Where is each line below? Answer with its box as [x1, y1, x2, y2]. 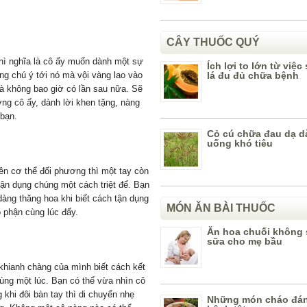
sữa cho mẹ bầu [207, 236, 282, 247]
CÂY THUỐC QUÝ [167, 36, 260, 48]
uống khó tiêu [207, 138, 273, 149]
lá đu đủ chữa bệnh [207, 70, 299, 81]
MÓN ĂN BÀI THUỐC [167, 202, 275, 214]
